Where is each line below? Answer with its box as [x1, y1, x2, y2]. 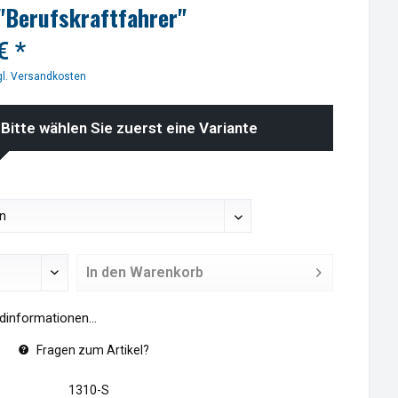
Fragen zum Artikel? [33, 343, 149, 358]
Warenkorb [129, 264, 203, 282]
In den [85, 264, 126, 282]
